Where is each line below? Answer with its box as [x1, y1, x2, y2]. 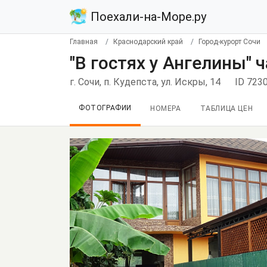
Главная [70, 38, 98, 46]
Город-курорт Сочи [198, 38, 260, 46]
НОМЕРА [150, 104, 181, 113]
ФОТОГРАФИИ [79, 104, 132, 112]
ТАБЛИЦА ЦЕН [200, 104, 253, 113]
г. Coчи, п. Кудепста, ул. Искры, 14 [70, 76, 221, 88]
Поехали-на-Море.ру [88, 10, 206, 24]
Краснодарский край [113, 38, 183, 46]
